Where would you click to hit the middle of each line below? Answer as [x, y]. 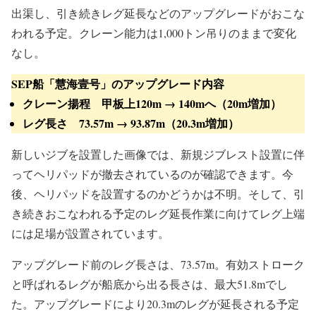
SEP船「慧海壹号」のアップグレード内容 [118, 83]
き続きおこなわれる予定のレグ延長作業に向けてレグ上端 [158, 213]
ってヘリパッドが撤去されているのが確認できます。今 [152, 174]
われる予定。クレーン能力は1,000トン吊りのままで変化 [154, 32]
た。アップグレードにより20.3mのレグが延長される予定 [155, 303]
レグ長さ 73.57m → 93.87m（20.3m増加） [131, 123]
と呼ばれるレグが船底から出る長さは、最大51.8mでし [150, 284]
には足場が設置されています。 [90, 233]
